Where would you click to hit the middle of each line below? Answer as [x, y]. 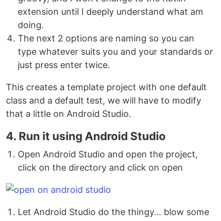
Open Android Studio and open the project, [108, 154]
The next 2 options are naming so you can [106, 38]
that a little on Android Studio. [69, 114]
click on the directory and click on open [100, 168]
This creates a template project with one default [106, 87]
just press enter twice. [64, 65]
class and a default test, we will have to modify [104, 101]
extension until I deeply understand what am [110, 12]
